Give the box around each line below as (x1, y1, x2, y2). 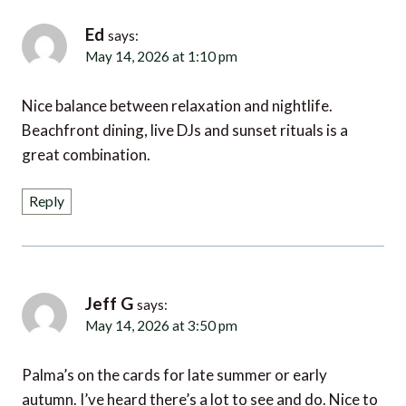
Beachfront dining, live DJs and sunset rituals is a (22, 116, 348, 136)
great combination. (22, 140, 150, 160)
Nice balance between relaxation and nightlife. (22, 92, 333, 111)
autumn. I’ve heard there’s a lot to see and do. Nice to (22, 383, 378, 403)
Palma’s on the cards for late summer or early (22, 359, 327, 379)
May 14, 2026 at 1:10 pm (85, 45, 222, 61)
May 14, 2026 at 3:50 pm (85, 313, 222, 328)
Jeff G (85, 289, 133, 311)
